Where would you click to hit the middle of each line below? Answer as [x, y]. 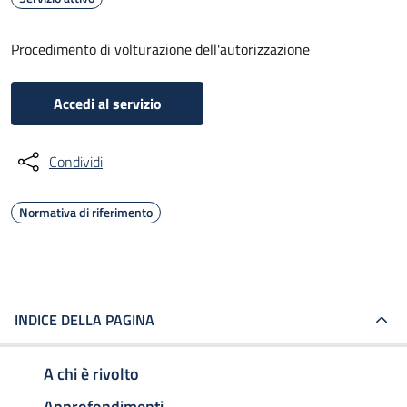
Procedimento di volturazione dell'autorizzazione [160, 49]
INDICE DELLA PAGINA [84, 320]
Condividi [76, 162]
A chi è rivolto [91, 373]
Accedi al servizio [107, 104]
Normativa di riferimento [86, 212]
